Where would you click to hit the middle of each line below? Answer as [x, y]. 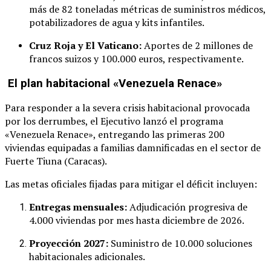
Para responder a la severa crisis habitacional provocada [127, 108]
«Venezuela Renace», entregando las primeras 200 [115, 135]
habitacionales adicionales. [87, 257]
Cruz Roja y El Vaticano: [85, 45]
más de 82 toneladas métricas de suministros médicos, [147, 9]
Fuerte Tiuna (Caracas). [56, 161]
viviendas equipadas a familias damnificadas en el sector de [133, 148]
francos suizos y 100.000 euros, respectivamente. [136, 58]
